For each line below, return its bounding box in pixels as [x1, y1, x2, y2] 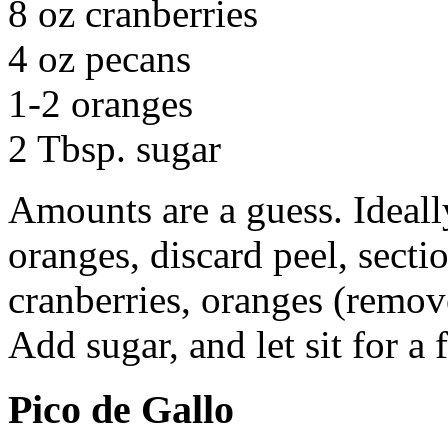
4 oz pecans [8, 37, 191, 81]
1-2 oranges [8, 82, 193, 126]
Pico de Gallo [8, 386, 234, 432]
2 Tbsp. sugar [8, 127, 221, 171]
